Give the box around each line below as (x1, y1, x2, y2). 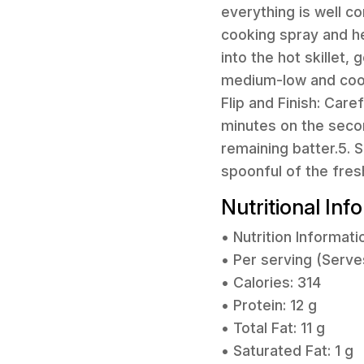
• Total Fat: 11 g (221, 319, 325, 337)
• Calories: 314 (221, 274, 321, 292)
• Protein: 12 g (221, 297, 317, 314)
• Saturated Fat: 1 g (221, 342, 353, 360)
